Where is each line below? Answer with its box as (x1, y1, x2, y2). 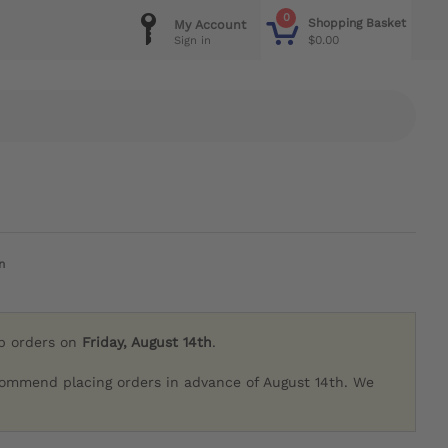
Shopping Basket (308, 16, 406, 30)
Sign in (174, 34, 211, 47)
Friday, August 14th (82, 334, 213, 351)
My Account (174, 17, 246, 32)
